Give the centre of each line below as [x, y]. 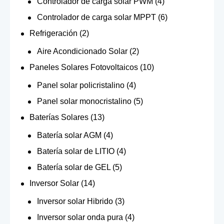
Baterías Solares [59, 117]
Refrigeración [54, 33]
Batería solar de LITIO [75, 151]
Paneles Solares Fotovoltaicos [84, 67]
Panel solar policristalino [80, 85]
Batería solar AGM [69, 135]
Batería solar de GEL [73, 167]
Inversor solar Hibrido [75, 201]
